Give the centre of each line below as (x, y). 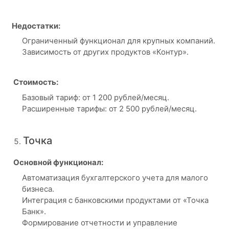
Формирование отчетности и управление (99, 222)
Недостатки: (36, 26)
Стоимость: (35, 82)
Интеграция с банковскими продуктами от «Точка (115, 200)
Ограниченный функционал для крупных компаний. (118, 41)
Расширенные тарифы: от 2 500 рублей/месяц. (109, 108)
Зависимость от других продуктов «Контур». (105, 52)
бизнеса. (38, 189)
